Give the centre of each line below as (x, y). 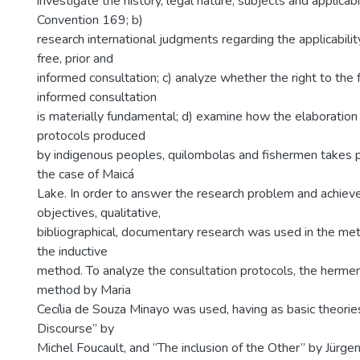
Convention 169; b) (90, 20)
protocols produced (91, 136)
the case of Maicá (86, 174)
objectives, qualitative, (99, 213)
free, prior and (75, 59)
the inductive (72, 252)
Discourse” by (76, 329)
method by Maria (84, 290)
